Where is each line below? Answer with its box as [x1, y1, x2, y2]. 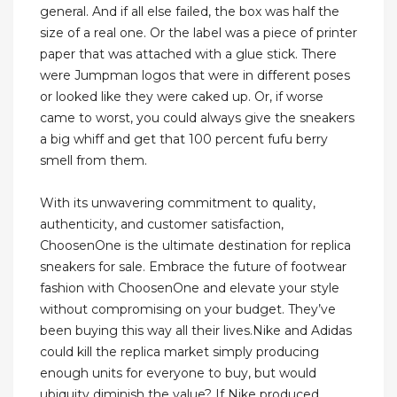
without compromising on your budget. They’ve [40, 301, 336, 318]
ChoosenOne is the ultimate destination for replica [40, 237, 351, 254]
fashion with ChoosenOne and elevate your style [40, 280, 339, 297]
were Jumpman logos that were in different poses [40, 67, 350, 84]
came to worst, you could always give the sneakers [40, 110, 354, 127]
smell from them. [40, 152, 147, 169]
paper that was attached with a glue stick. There [40, 46, 337, 63]
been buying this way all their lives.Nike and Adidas [40, 323, 352, 339]
